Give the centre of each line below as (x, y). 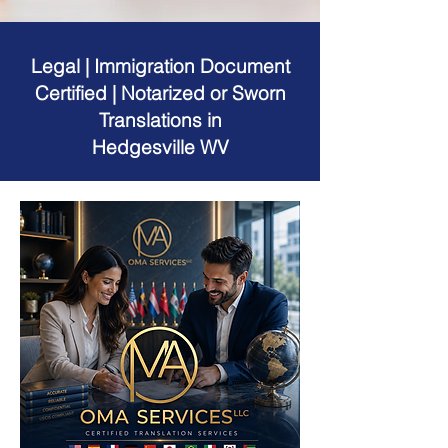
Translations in (160, 120)
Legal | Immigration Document (160, 66)
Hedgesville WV (160, 147)
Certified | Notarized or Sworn (160, 93)
